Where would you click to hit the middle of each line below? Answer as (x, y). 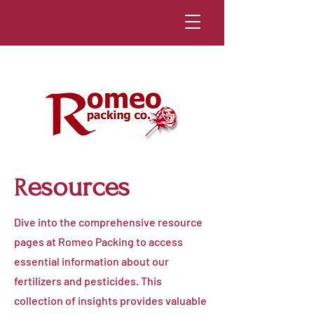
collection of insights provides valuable (110, 300)
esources (78, 187)
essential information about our (91, 261)
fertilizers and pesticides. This (88, 281)
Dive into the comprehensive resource (108, 222)
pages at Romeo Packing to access (98, 241)
